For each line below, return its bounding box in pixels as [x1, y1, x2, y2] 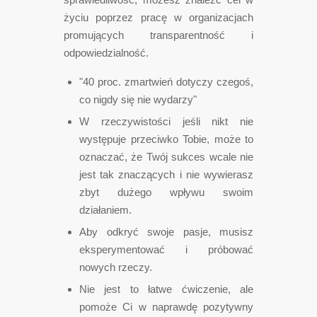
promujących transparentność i [64, 29, 253, 41]
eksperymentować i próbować [79, 243, 253, 255]
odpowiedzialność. [64, 47, 149, 59]
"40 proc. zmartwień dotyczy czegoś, [79, 75, 253, 88]
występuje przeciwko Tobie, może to [79, 132, 253, 145]
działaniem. [79, 203, 132, 216]
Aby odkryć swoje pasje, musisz [79, 225, 253, 238]
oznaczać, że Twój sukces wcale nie [79, 150, 253, 163]
